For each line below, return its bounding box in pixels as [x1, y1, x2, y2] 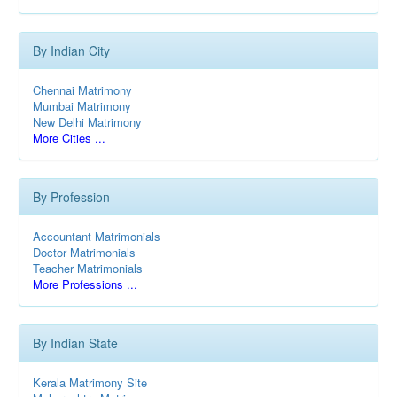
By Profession [33, 188, 110, 206]
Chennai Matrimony [33, 82, 132, 98]
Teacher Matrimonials [33, 260, 143, 276]
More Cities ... [33, 129, 105, 146]
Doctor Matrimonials [33, 244, 136, 261]
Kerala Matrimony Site [33, 374, 147, 391]
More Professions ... [33, 276, 137, 292]
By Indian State [33, 334, 118, 352]
